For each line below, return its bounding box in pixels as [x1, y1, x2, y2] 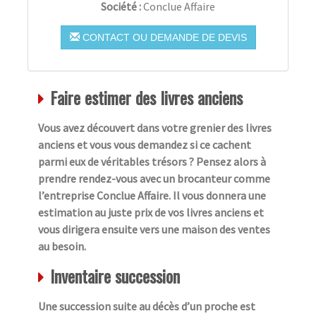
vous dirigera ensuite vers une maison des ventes [38, 221, 270, 236]
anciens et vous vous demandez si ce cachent [38, 137, 251, 152]
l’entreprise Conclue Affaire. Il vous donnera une [38, 188, 266, 202]
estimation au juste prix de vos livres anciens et [38, 205, 264, 219]
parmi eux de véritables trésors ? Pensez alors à [38, 154, 266, 169]
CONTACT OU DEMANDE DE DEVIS [79, 31, 247, 43]
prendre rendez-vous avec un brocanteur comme [38, 171, 270, 186]
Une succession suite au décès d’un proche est [38, 298, 255, 313]
